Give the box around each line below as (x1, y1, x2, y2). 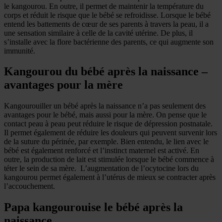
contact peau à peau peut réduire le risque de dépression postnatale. (4, 119, 213, 128)
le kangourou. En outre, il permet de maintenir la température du (4, 1, 204, 10)
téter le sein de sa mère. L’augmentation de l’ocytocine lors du (4, 164, 199, 173)
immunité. (4, 46, 35, 55)
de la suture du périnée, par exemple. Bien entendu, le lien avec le (4, 137, 209, 146)
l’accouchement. (4, 182, 55, 191)
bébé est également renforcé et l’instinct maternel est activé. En (4, 146, 199, 155)
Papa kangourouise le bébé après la (4, 201, 183, 214)
